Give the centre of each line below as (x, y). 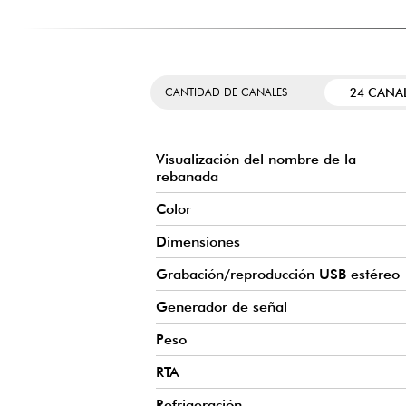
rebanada (187, 177)
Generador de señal (222, 307)
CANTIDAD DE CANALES (226, 92)
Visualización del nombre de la (256, 159)
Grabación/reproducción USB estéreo (278, 275)
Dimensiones (198, 242)
